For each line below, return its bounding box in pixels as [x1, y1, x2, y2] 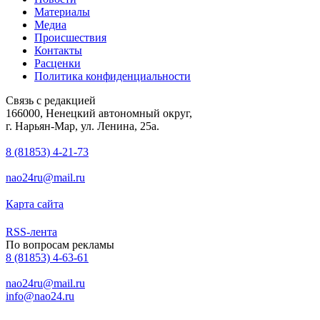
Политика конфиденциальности [34, 69, 191, 82]
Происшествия [34, 31, 106, 44]
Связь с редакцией [6, 94, 96, 106]
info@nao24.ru [6, 289, 74, 302]
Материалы [34, 5, 90, 18]
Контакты [34, 44, 82, 56]
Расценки [34, 56, 81, 69]
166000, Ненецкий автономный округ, [6, 106, 192, 119]
